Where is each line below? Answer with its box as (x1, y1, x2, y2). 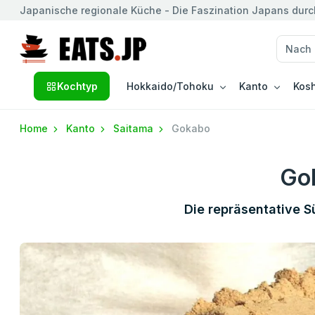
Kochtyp (57, 80, 98, 93)
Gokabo (172, 122, 210, 135)
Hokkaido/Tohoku (127, 80, 214, 93)
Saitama (113, 122, 156, 135)
